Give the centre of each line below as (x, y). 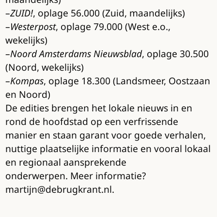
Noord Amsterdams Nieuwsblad (76, 54)
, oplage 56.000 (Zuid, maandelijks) (109, 13)
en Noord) (28, 94)
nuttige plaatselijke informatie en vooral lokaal (108, 149)
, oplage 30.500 (175, 54)
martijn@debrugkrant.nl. (60, 189)
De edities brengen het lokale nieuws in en (99, 108)
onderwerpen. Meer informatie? (75, 176)
